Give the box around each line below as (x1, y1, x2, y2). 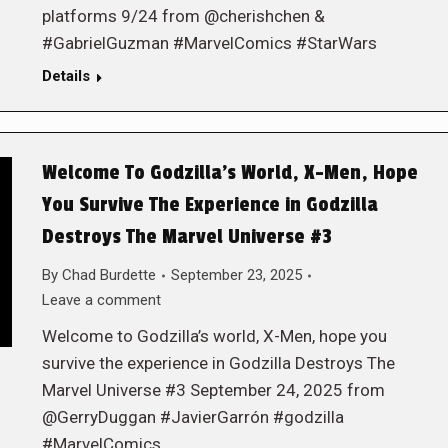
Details (41, 67, 90, 85)
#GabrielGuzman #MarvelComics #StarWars (41, 33, 377, 53)
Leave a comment (41, 291, 161, 309)
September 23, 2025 (170, 266, 302, 284)
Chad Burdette (61, 266, 156, 284)
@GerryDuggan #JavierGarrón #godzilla (41, 407, 344, 427)
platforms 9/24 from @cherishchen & (41, 6, 325, 26)
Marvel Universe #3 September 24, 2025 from (41, 380, 385, 400)
